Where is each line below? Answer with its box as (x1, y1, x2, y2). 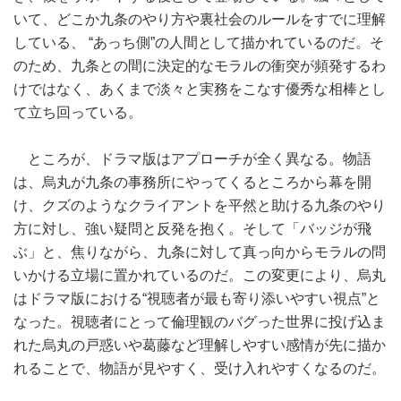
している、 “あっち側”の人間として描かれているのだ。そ (13, 35, 384, 51)
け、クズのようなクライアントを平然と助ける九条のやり (13, 198, 386, 214)
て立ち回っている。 (13, 105, 142, 121)
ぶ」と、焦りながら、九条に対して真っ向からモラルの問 (13, 244, 386, 260)
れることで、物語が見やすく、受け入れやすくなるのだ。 (13, 361, 386, 377)
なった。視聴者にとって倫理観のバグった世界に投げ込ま (13, 314, 386, 330)
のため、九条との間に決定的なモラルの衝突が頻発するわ (13, 58, 386, 74)
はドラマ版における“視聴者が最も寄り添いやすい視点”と (13, 291, 380, 307)
